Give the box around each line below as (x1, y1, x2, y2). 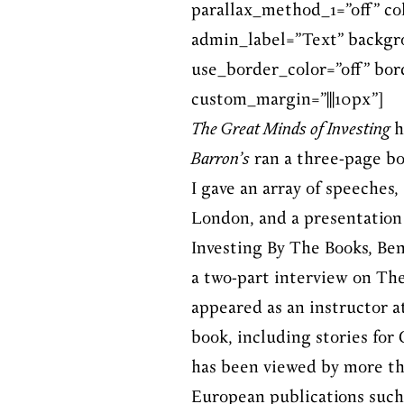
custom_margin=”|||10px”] (191, 89, 383, 111)
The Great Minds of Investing (191, 119, 390, 141)
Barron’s (191, 149, 250, 170)
